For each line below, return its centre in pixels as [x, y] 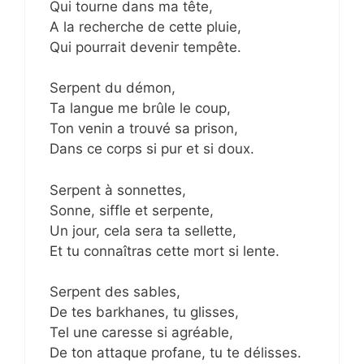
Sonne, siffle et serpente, [132, 210]
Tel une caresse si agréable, [141, 333]
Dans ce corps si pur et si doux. [152, 149]
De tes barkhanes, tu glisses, [144, 312]
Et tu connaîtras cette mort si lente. [165, 251]
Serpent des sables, [115, 292]
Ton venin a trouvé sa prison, [144, 129]
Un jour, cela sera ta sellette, [143, 230]
